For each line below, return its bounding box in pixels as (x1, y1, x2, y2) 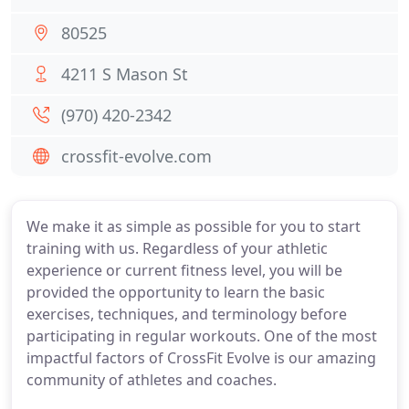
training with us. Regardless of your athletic (26, 238, 328, 258)
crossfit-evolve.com (61, 145, 212, 167)
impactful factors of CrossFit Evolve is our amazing (26, 348, 376, 368)
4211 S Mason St (61, 63, 188, 85)
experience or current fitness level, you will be (26, 260, 342, 280)
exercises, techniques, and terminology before (26, 304, 347, 324)
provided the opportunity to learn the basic (26, 282, 325, 302)
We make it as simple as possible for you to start (26, 216, 361, 236)
